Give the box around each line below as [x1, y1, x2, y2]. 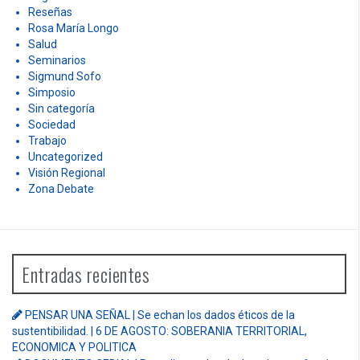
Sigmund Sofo [28, 70, 101, 84]
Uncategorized [28, 150, 103, 164]
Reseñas [28, 6, 72, 19]
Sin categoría [28, 102, 95, 116]
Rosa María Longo [28, 22, 119, 35]
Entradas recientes [22, 260, 149, 289]
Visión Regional [28, 166, 105, 180]
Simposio [28, 86, 76, 100]
